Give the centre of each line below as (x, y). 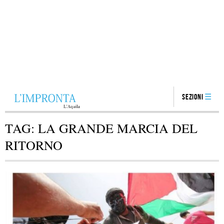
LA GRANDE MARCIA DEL (118, 128)
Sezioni (193, 97)
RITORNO (34, 145)
